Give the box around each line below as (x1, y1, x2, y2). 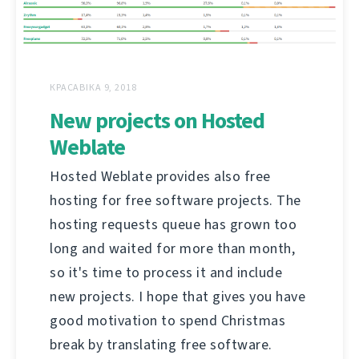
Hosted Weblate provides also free (50, 167, 271, 187)
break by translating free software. (50, 335, 272, 355)
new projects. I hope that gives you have (50, 287, 305, 307)
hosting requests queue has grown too (50, 215, 296, 235)
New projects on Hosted (50, 106, 264, 136)
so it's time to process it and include (50, 263, 282, 283)
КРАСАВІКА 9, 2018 (50, 81, 137, 95)
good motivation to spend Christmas (50, 311, 285, 331)
